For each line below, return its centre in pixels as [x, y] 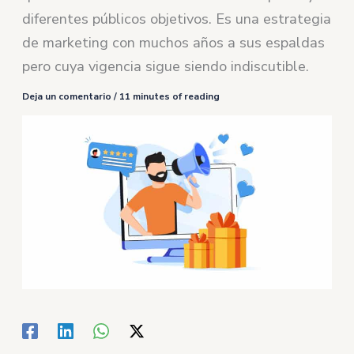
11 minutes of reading [170, 96]
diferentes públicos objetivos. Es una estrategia [177, 19]
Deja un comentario [67, 96]
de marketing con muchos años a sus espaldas [174, 42]
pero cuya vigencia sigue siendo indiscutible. [166, 66]
